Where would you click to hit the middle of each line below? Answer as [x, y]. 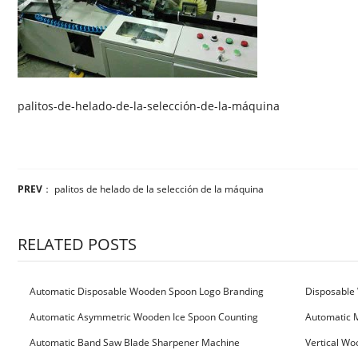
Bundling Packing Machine [76, 336]
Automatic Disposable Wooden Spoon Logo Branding [147, 291]
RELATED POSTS [77, 244]
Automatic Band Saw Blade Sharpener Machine [135, 342]
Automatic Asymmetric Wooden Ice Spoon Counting [144, 317]
